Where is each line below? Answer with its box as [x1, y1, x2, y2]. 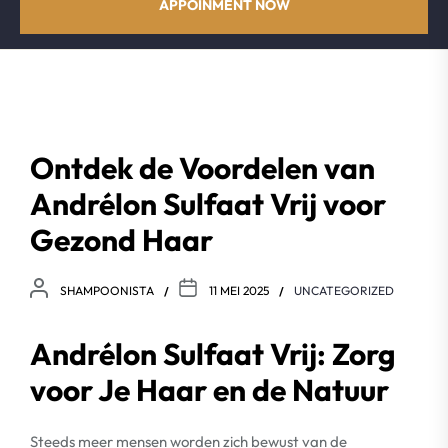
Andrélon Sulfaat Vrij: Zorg [30, 334, 396, 373]
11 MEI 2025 [209, 283, 269, 298]
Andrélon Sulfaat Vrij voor [30, 185, 386, 223]
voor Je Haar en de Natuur [30, 370, 389, 409]
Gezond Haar [30, 221, 213, 259]
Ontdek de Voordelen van [30, 149, 375, 187]
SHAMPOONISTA [60, 283, 154, 298]
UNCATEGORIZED [294, 283, 394, 298]
